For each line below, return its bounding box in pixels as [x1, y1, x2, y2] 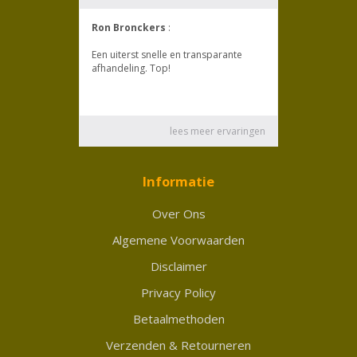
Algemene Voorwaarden [112, 231, 245, 248]
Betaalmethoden [132, 310, 225, 327]
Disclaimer [150, 257, 207, 274]
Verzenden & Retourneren [106, 336, 251, 353]
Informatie [143, 171, 214, 190]
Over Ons [151, 205, 206, 222]
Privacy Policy [141, 284, 216, 300]
